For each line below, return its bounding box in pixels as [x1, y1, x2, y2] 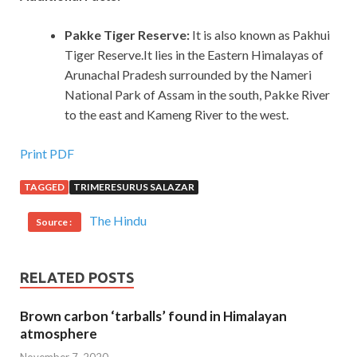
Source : [36, 216, 73, 229]
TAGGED [24, 181, 65, 194]
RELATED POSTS [20, 269, 134, 286]
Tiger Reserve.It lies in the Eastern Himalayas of [65, 47, 324, 63]
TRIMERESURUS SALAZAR [73, 181, 194, 194]
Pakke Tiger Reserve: [65, 27, 192, 43]
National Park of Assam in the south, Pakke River [65, 87, 330, 103]
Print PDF [20, 146, 74, 162]
